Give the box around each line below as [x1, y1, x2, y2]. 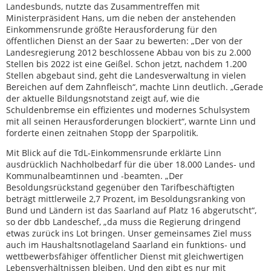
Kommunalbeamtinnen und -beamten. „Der [6, 169, 183, 181]
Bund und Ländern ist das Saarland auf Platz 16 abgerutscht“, [6, 204, 256, 216]
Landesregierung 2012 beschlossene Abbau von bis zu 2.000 [6, 46, 251, 58]
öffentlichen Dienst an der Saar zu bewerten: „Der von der [6, 34, 243, 47]
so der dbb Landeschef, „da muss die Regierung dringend [6, 215, 241, 227]
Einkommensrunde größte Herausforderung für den [6, 23, 217, 35]
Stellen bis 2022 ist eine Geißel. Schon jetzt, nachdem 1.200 [6, 57, 247, 70]
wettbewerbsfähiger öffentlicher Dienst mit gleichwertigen [6, 250, 244, 262]
